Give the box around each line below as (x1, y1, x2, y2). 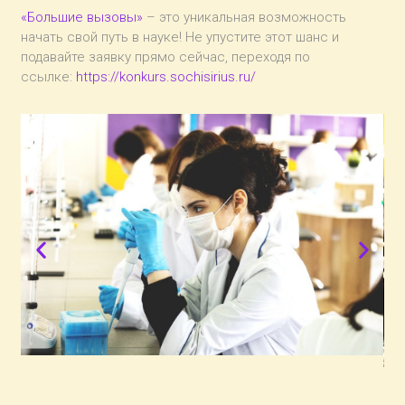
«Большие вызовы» (21, 8, 144, 25)
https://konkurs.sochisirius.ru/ (76, 68, 257, 85)
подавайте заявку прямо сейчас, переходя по (21, 48, 311, 65)
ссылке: (21, 68, 77, 85)
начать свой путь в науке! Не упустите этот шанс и (21, 28, 340, 45)
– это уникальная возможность (143, 8, 347, 25)
